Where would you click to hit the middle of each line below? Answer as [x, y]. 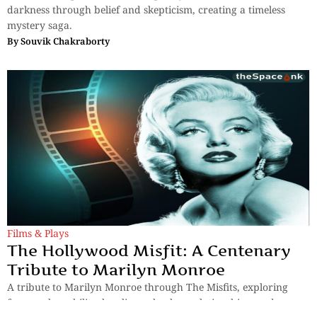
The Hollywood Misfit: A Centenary [149, 251]
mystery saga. [40, 25]
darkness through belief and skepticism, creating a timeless [146, 10]
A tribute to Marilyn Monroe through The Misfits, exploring [148, 287]
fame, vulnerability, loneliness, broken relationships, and [141, 303]
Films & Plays [38, 234]
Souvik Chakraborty [65, 41]
